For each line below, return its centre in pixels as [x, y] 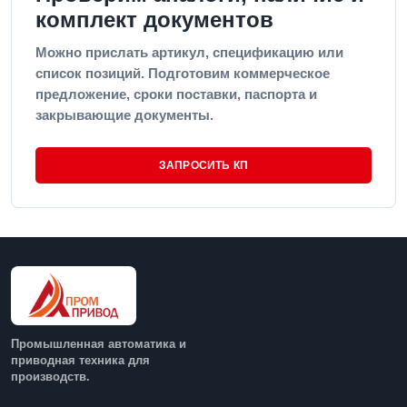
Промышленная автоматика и [99, 343]
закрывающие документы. [124, 115]
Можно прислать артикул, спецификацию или [189, 52]
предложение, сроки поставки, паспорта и [176, 94]
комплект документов [154, 20]
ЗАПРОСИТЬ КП [203, 165]
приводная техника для [80, 360]
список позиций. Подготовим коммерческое [183, 73]
